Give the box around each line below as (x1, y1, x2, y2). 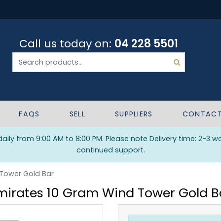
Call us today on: (19, 36, 114, 51)
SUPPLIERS (114, 109, 153, 119)
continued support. (76, 145, 145, 155)
